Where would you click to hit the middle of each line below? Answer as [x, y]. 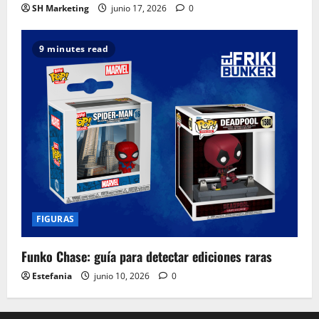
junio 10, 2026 [122, 276]
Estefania [52, 276]
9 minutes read [74, 49]
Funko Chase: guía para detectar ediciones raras [147, 257]
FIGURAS [55, 219]
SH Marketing [61, 9]
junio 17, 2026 [139, 9]
